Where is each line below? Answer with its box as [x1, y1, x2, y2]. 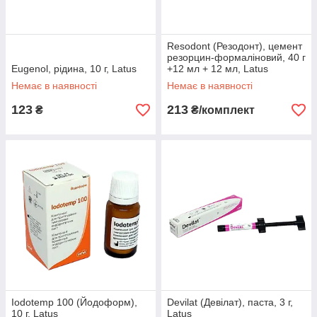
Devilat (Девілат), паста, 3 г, [167, 296, 293, 308]
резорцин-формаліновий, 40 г [167, 52, 306, 63]
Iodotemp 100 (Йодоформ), [11, 296, 137, 308]
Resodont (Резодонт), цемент [167, 40, 302, 52]
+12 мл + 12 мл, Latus [167, 63, 268, 74]
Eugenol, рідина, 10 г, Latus [11, 63, 137, 74]
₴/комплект [188, 104, 255, 116]
